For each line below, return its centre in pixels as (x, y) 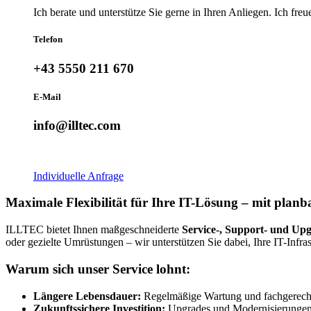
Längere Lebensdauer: (87, 296)
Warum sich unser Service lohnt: (98, 269)
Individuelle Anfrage (78, 176)
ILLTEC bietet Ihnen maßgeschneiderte (94, 230)
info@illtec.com (77, 125)
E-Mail (47, 96)
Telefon (48, 40)
